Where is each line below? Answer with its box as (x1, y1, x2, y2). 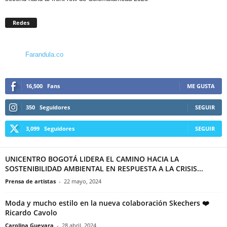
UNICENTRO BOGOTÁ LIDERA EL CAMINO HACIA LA (5, 154, 179, 164)
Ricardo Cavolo (5, 207, 57, 217)
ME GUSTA (187, 82, 215, 90)
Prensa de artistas (5, 177, 56, 185)
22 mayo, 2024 (64, 177, 101, 185)
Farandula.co (25, 50, 63, 58)
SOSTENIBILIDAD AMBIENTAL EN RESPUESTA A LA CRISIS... (5, 163, 203, 173)
